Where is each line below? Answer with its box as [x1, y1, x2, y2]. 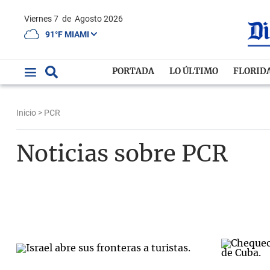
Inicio [16, 108, 36, 118]
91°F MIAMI [45, 29, 91, 39]
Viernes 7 [30, 14, 60, 24]
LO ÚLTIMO [169, 67, 219, 76]
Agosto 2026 [75, 14, 123, 24]
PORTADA [112, 67, 155, 76]
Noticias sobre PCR [16, 143, 228, 166]
